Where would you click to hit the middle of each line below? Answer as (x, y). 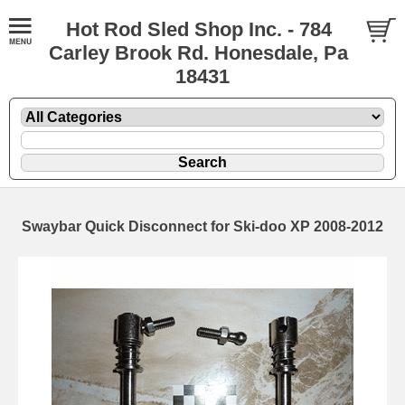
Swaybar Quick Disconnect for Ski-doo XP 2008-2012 (202, 226)
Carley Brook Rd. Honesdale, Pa (198, 53)
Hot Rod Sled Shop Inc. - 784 (198, 29)
